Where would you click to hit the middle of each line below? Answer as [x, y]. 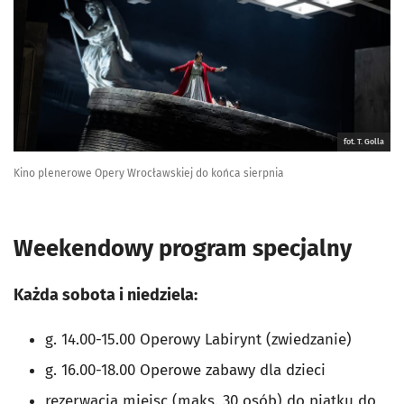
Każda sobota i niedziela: [106, 295]
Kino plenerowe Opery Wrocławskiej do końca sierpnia [149, 174]
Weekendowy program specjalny [183, 249]
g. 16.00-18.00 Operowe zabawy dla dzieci [185, 371]
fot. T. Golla [364, 142]
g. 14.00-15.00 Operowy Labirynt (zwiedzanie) [198, 340]
